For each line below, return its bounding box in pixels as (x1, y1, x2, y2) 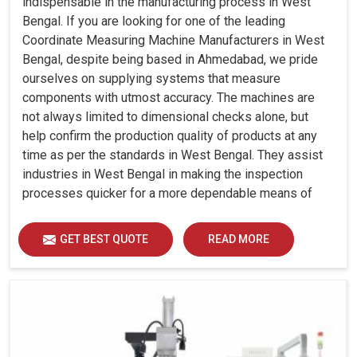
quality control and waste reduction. (22, 205, 218, 221)
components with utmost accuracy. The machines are (22, 90, 315, 106)
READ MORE (208, 233, 269, 246)
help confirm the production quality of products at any (22, 128, 317, 144)
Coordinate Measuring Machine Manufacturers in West (22, 33, 324, 49)
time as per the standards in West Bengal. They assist (22, 147, 323, 163)
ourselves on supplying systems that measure (22, 71, 280, 87)
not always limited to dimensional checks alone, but (22, 109, 308, 125)
